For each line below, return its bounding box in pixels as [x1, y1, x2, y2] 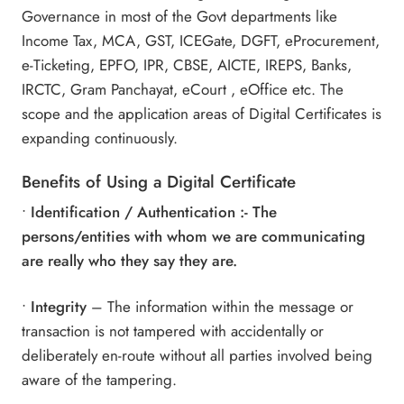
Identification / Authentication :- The [31, 201, 278, 224]
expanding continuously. [22, 127, 179, 150]
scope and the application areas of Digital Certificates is [22, 103, 382, 125]
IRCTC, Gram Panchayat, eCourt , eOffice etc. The [22, 78, 344, 101]
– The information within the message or [87, 295, 354, 317]
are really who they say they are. [22, 250, 238, 272]
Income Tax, [22, 30, 103, 52]
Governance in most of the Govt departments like [22, 5, 338, 28]
